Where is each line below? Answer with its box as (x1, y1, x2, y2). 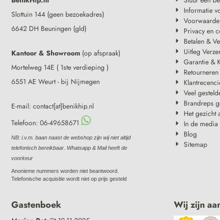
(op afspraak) (80, 48, 121, 58)
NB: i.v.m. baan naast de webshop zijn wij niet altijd (11, 134, 131, 140)
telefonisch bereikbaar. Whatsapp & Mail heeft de (11, 144, 128, 151)
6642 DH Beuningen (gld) (11, 23, 87, 33)
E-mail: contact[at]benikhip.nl (11, 101, 94, 111)
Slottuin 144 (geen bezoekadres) (11, 9, 105, 19)
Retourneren (183, 67, 219, 77)
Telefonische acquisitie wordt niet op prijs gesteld (11, 175, 127, 182)
